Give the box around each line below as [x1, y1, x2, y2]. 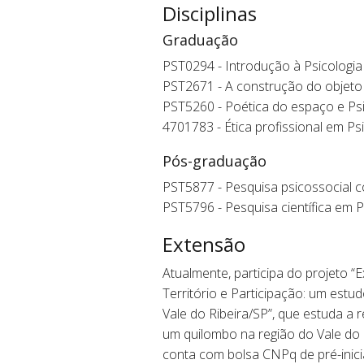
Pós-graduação [162, 151, 266, 171]
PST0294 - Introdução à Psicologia [162, 57, 362, 75]
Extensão [162, 231, 245, 258]
